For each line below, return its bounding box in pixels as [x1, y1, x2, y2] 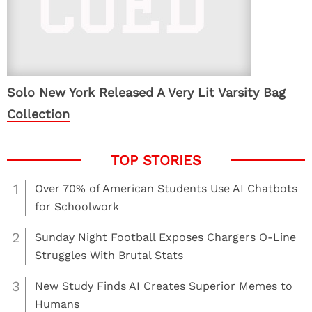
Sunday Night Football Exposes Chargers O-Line [35, 231, 296, 244]
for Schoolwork [35, 200, 119, 213]
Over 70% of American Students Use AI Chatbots [35, 182, 297, 195]
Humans [35, 297, 79, 311]
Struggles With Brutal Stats [35, 249, 183, 262]
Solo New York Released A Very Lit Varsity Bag [7, 85, 286, 100]
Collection [7, 107, 70, 121]
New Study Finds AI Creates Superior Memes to [35, 279, 292, 292]
